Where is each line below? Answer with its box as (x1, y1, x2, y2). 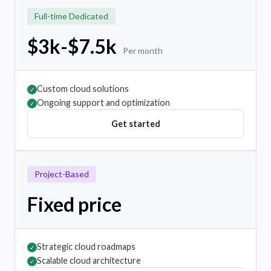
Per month (123, 45, 163, 56)
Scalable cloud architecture (37, 255, 141, 266)
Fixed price (27, 192, 122, 217)
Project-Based (34, 169, 89, 180)
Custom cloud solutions (37, 83, 129, 94)
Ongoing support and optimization (37, 97, 170, 108)
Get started (111, 119, 160, 129)
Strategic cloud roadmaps (37, 241, 135, 252)
